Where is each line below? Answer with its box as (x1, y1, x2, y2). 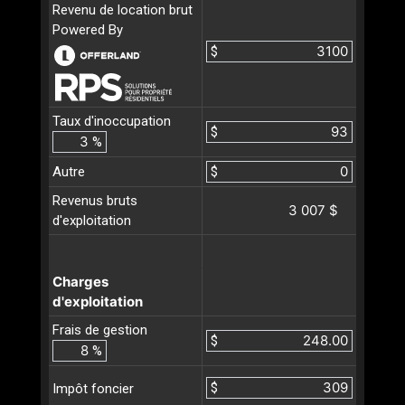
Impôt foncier (52, 380, 134, 397)
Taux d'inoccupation (52, 113, 171, 129)
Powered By (52, 22, 123, 38)
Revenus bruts (52, 193, 137, 209)
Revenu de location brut (52, 2, 193, 18)
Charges (52, 273, 108, 290)
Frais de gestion (52, 322, 147, 338)
